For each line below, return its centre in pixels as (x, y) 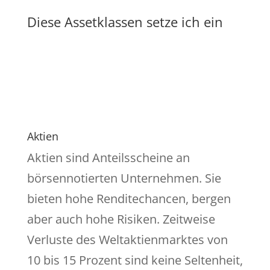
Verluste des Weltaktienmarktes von (127, 240)
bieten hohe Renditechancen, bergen (129, 199)
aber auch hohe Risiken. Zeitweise (121, 219)
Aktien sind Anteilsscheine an (108, 158)
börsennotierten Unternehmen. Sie (124, 178)
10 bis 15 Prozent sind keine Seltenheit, (135, 260)
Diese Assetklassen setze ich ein (125, 22)
